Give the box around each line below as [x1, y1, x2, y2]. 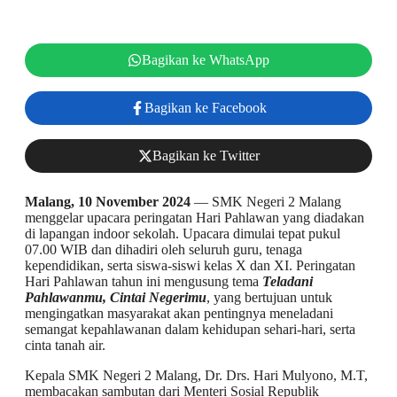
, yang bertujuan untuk [206, 289, 332, 305]
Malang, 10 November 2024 [25, 193, 191, 209]
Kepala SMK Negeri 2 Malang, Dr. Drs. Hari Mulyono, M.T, [25, 367, 368, 383]
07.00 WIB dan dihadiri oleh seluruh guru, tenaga [25, 241, 302, 257]
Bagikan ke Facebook [144, 99, 267, 115]
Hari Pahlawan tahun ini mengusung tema [25, 273, 262, 289]
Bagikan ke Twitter [152, 147, 260, 163]
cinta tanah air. [25, 337, 105, 353]
